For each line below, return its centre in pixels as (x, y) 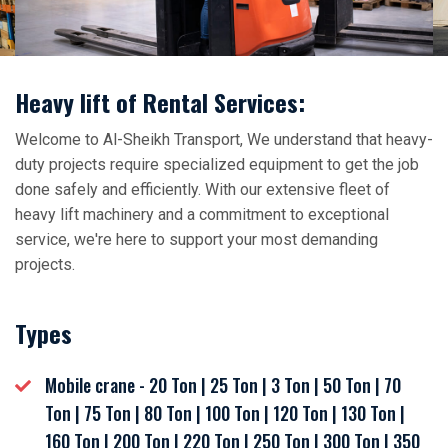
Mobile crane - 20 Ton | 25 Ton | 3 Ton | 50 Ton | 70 (223, 385)
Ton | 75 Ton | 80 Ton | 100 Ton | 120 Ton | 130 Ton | (225, 413)
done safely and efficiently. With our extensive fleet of (202, 189)
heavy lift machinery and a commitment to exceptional (202, 214)
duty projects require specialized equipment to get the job (217, 164)
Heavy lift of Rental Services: (160, 102)
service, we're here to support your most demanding (196, 239)
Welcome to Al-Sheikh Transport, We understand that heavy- (224, 139)
